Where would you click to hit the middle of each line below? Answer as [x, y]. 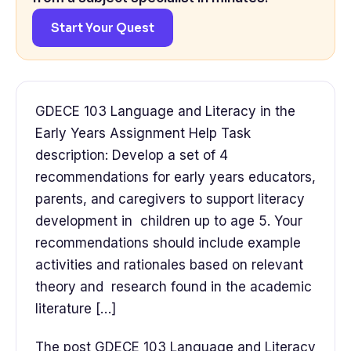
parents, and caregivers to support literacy [170, 199]
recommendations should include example [168, 243]
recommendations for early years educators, [175, 177]
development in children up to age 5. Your [169, 221]
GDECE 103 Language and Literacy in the [165, 112]
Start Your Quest [103, 28]
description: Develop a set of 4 [132, 156]
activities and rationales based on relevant [169, 265]
